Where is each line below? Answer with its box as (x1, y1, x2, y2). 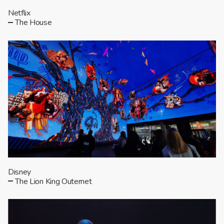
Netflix (8, 7, 30, 19)
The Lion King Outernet (15, 175, 92, 187)
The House (15, 17, 52, 28)
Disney (8, 166, 31, 177)
